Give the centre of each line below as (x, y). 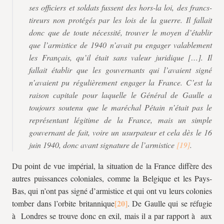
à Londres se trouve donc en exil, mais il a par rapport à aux (112, 216)
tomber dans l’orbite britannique (63, 203)
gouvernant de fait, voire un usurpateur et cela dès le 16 (120, 132)
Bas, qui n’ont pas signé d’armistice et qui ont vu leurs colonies (112, 191)
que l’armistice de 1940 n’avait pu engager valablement (120, 45)
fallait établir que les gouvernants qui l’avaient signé (120, 70)
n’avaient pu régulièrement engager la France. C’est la (120, 82)
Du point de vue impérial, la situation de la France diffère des (112, 166)
